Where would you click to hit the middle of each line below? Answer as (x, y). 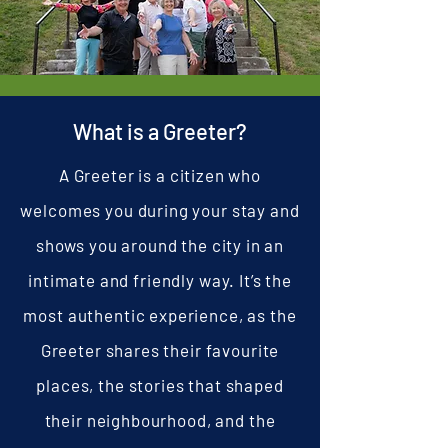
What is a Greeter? (160, 131)
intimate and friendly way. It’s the (160, 280)
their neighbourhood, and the (160, 420)
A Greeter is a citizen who (160, 175)
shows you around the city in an (160, 245)
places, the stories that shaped (160, 385)
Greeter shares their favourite (160, 350)
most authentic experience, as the (160, 315)
